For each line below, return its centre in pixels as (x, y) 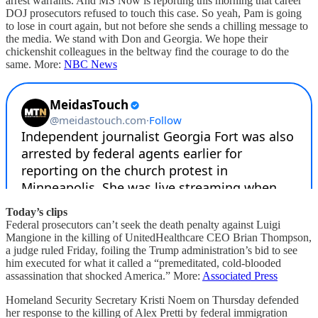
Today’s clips (37, 212)
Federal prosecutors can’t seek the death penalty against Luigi (143, 224)
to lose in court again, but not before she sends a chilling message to (157, 26)
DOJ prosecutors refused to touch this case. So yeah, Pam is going (154, 13)
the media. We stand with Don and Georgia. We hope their (137, 38)
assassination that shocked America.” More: (104, 275)
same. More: (35, 64)
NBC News (91, 64)
